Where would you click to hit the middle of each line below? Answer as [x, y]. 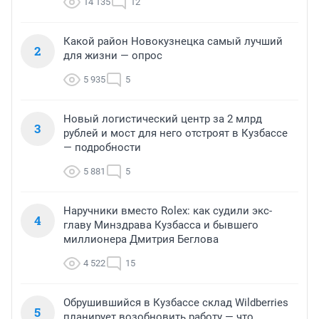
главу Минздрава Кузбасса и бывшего [161, 225]
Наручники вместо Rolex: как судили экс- [168, 210]
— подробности [102, 147]
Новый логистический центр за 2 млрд [163, 119]
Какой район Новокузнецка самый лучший [173, 41]
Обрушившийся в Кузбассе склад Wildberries [176, 302]
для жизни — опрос [113, 55]
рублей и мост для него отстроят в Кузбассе [176, 133]
